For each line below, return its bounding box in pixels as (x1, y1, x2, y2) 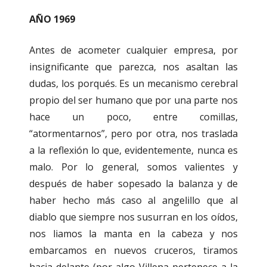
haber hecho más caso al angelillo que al (29, 194, 238, 207)
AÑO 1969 (29, 13, 75, 26)
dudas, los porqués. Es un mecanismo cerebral (29, 77, 238, 91)
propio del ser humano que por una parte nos (29, 94, 238, 107)
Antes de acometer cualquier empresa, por (29, 44, 238, 57)
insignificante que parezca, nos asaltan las (29, 60, 238, 74)
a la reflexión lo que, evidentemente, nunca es (29, 144, 238, 157)
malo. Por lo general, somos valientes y (29, 160, 238, 174)
